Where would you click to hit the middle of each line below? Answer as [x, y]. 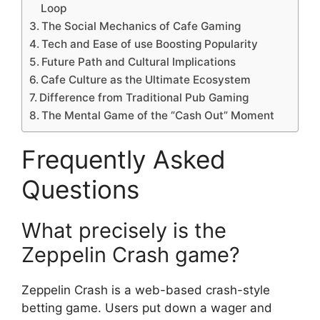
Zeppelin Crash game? [131, 255]
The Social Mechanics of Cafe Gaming [141, 26]
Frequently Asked [124, 160]
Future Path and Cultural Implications [139, 62]
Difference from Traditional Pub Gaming [144, 98]
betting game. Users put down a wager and [147, 308]
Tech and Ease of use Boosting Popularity [150, 44]
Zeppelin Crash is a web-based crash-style [146, 290]
